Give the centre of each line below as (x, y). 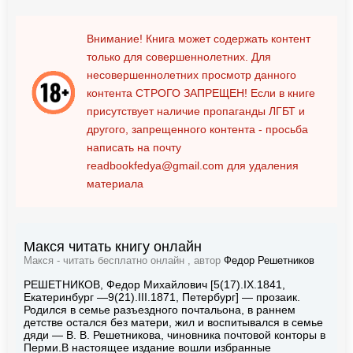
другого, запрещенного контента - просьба (197, 129)
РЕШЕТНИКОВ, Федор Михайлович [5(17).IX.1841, (154, 284)
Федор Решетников (269, 260)
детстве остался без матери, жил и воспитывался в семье (173, 322)
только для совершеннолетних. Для (179, 56)
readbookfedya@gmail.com (155, 165)
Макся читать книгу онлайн (113, 246)
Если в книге (281, 93)
